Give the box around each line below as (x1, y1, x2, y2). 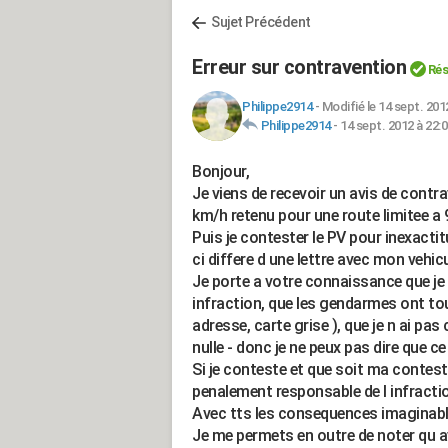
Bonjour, (192, 162, 249, 181)
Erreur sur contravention (192, 55, 406, 79)
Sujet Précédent (211, 14, 311, 30)
